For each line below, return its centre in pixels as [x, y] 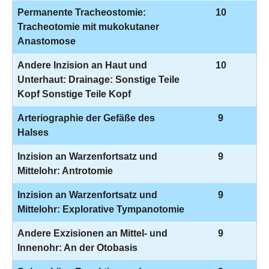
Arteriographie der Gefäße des [86, 118]
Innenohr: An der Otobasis [77, 248]
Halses [33, 132]
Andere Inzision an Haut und [82, 65]
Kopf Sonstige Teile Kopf [74, 94]
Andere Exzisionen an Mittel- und [92, 233]
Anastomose [47, 41]
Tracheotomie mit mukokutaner [88, 27]
